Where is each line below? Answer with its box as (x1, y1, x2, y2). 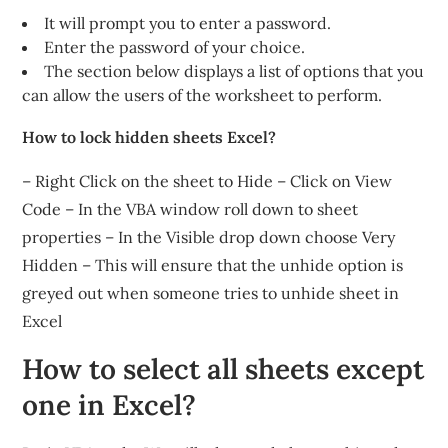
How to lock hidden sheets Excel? (22, 127, 277, 147)
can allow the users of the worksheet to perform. (22, 85, 383, 105)
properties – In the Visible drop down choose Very (22, 227, 396, 247)
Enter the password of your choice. (44, 37, 306, 57)
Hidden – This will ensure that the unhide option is (22, 255, 404, 275)
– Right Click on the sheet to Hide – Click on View (22, 171, 393, 191)
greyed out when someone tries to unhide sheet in (22, 283, 400, 303)
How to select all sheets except (22, 351, 425, 387)
